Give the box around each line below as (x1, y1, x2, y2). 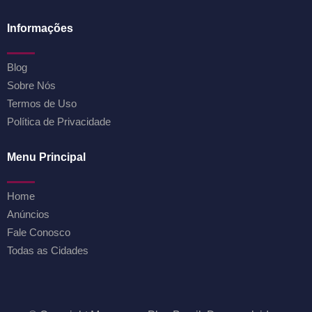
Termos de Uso (7, 97, 77, 109)
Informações (7, 22, 73, 34)
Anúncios (7, 208, 49, 220)
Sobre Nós (7, 79, 56, 91)
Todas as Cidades (7, 244, 88, 256)
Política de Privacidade (7, 115, 111, 127)
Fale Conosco (7, 226, 70, 238)
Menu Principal (7, 150, 86, 163)
